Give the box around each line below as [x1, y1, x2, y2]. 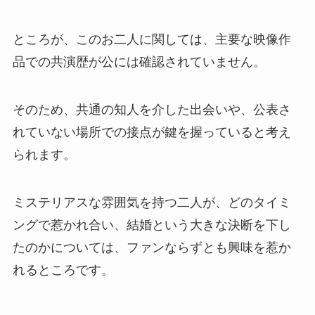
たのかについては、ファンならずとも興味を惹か [12, 240, 291, 255]
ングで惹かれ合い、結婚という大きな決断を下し [12, 217, 291, 232]
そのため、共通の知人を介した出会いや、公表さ [12, 102, 291, 117]
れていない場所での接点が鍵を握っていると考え [12, 124, 291, 139]
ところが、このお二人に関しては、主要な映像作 [12, 32, 291, 46]
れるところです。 [12, 262, 114, 277]
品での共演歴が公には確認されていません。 [12, 54, 266, 69]
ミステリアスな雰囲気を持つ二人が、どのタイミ [12, 195, 291, 210]
